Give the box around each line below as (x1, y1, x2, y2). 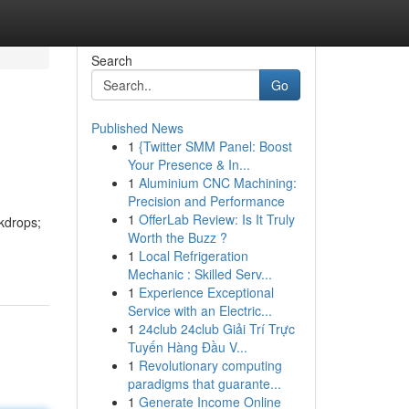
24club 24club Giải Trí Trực (138, 320, 295, 338)
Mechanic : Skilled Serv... (127, 265, 272, 283)
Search (90, 51, 132, 69)
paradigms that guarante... (127, 374, 281, 393)
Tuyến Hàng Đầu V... (127, 338, 247, 356)
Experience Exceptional (138, 283, 274, 301)
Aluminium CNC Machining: (138, 173, 297, 192)
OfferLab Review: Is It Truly (138, 210, 295, 228)
